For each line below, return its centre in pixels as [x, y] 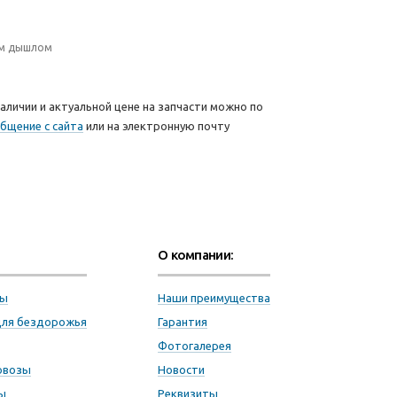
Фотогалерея [195, 346]
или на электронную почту [156, 126]
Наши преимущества [214, 298]
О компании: [196, 255]
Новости [181, 370]
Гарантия [183, 322]
